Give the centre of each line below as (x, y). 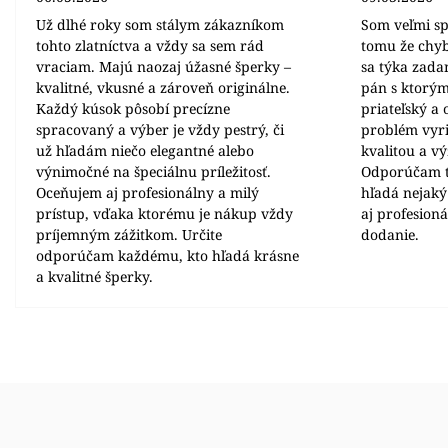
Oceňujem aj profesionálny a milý (147, 192)
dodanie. (390, 234)
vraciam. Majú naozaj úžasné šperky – (163, 66)
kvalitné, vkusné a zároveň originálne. (163, 87)
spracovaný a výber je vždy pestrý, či (160, 129)
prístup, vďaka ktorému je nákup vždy (164, 213)
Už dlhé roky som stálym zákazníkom (160, 24)
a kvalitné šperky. (94, 276)
